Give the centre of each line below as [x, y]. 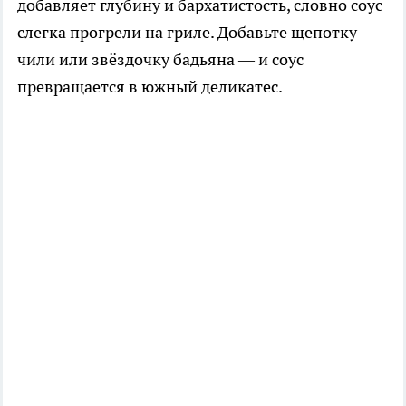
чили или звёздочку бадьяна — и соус [160, 59]
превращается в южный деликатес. [150, 87]
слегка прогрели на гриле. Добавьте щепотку [187, 32]
